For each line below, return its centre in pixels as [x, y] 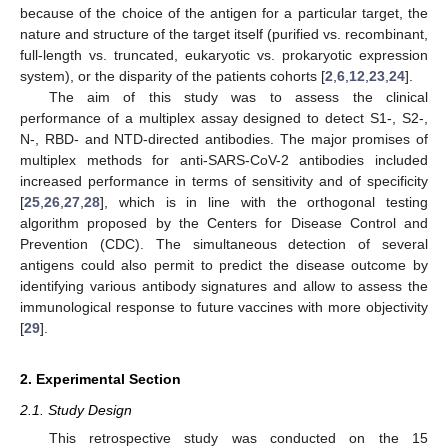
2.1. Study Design [76, 409]
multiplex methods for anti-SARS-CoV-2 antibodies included [224, 159]
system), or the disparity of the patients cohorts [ [172, 75]
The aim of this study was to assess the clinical [238, 96]
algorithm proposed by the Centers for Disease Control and [224, 222]
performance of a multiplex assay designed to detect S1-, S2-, [224, 117]
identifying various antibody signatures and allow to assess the [224, 285]
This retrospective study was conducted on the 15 [238, 438]
